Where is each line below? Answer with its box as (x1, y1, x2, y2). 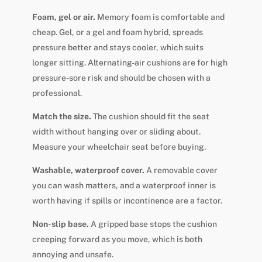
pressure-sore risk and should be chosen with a (32, 73, 211, 82)
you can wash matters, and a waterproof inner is (32, 180, 216, 190)
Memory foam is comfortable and (95, 12, 225, 22)
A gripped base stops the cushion (88, 219, 217, 229)
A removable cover (144, 165, 218, 175)
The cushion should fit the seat (91, 111, 209, 121)
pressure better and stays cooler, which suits (32, 42, 204, 52)
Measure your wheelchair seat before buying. (32, 142, 206, 151)
